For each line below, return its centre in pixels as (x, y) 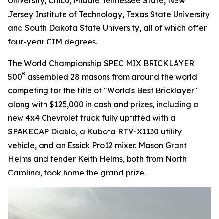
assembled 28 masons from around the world (111, 77)
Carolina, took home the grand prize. (77, 173)
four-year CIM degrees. (53, 42)
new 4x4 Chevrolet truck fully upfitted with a (92, 118)
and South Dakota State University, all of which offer (107, 28)
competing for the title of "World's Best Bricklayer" (103, 90)
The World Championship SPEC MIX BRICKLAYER (101, 63)
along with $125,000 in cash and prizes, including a (103, 104)
